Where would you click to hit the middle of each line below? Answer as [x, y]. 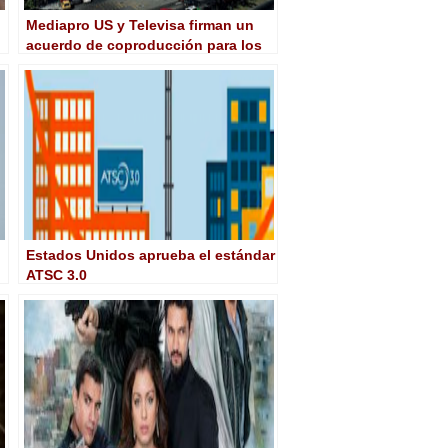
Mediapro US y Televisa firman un [140, 24]
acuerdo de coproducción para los [144, 44]
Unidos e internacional [103, 84]
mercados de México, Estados [128, 64]
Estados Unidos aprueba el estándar [150, 254]
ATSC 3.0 [56, 274]
